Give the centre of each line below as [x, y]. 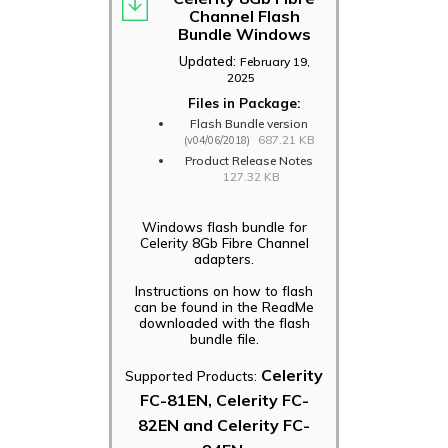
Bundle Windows [244, 33]
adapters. [224, 258]
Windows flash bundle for [224, 226]
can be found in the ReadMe [224, 306]
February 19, [274, 61]
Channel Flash [244, 15]
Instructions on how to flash [224, 290]
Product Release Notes [249, 160]
